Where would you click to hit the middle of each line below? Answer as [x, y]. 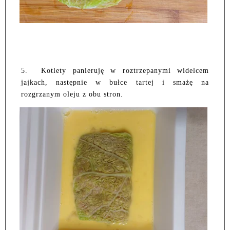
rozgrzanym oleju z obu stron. [72, 94]
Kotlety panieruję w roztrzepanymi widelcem [125, 70]
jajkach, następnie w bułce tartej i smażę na [115, 82]
